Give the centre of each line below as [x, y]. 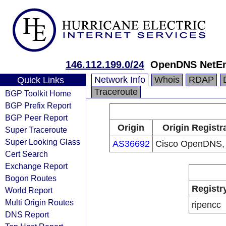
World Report [29, 190]
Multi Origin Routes [39, 202]
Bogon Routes [31, 178]
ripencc [206, 205]
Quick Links [40, 80]
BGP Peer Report [36, 118]
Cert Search [26, 154]
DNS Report [27, 214]
